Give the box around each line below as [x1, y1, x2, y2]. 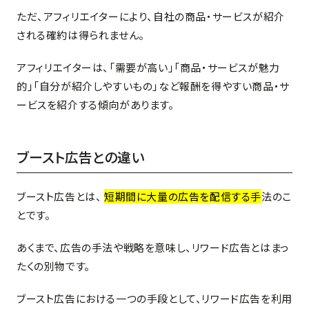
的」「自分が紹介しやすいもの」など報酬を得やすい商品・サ [17, 78, 290, 93]
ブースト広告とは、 [17, 188, 104, 203]
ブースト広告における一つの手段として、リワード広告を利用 [17, 290, 292, 306]
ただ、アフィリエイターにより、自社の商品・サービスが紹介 [17, 8, 285, 23]
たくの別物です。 [17, 258, 90, 273]
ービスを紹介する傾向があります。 [17, 97, 175, 112]
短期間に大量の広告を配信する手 [104, 188, 262, 203]
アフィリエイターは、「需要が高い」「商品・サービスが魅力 [17, 59, 280, 74]
